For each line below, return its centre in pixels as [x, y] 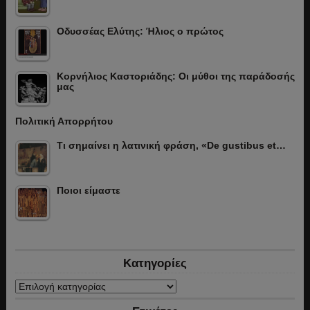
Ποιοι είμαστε [88, 191]
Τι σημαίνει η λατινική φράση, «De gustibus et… [171, 146]
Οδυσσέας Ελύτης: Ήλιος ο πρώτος [140, 31]
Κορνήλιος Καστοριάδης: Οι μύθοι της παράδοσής [175, 76]
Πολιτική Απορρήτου [64, 121]
